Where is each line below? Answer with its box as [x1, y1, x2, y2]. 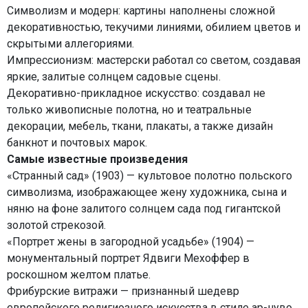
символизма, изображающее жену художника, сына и [7, 186, 287, 199]
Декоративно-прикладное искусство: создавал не [7, 87, 265, 100]
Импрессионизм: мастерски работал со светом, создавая [7, 54, 300, 67]
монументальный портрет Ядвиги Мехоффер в [7, 252, 250, 265]
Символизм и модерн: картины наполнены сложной [7, 4, 275, 17]
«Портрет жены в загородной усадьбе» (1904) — [7, 235, 254, 248]
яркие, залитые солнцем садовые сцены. [7, 70, 221, 83]
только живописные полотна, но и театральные [7, 103, 252, 116]
